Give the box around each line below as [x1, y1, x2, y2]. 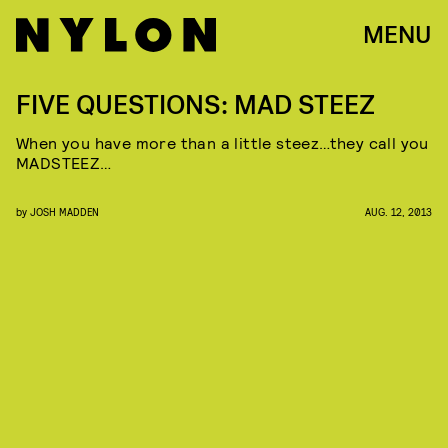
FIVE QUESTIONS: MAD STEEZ [16, 88, 375, 123]
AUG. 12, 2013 [365, 205, 432, 218]
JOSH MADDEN [30, 205, 99, 218]
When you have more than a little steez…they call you [16, 133, 429, 152]
